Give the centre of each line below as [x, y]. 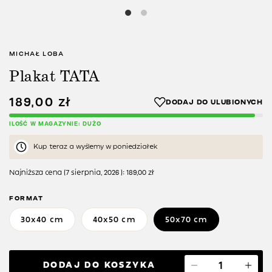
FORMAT [26, 199]
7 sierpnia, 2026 [92, 173]
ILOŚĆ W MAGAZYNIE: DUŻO [55, 124]
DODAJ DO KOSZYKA [100, 265]
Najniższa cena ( [37, 173]
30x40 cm [42, 220]
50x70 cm [186, 220]
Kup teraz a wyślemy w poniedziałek [96, 147]
